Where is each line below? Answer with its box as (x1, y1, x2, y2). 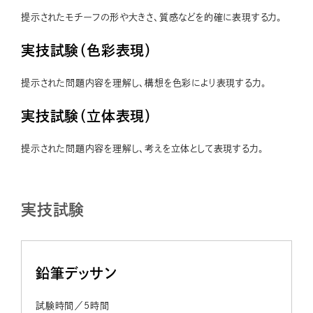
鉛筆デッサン (36, 266, 117, 280)
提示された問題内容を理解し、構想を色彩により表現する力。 (21, 78, 267, 87)
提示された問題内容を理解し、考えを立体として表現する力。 (21, 144, 264, 153)
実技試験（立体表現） (21, 109, 152, 123)
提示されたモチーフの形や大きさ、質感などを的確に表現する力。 (21, 13, 283, 22)
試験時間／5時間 (36, 301, 110, 310)
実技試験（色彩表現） (21, 43, 152, 57)
